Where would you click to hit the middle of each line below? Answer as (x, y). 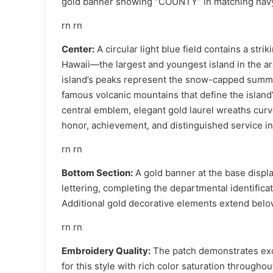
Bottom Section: (97, 172)
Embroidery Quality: (106, 250)
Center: (78, 49)
